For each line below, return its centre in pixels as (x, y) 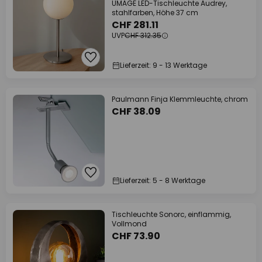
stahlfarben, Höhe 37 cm (155, 13)
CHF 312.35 (143, 35)
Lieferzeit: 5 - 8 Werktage (163, 180)
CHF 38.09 (136, 111)
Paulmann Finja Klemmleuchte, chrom (180, 99)
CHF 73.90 (136, 236)
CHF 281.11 (135, 25)
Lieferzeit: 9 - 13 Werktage (163, 65)
